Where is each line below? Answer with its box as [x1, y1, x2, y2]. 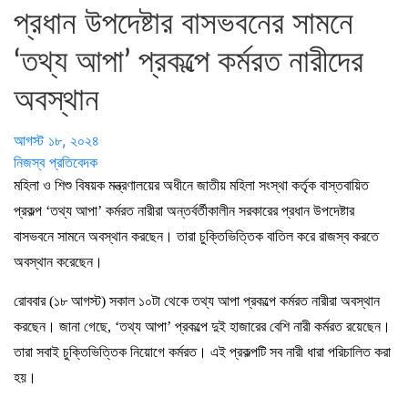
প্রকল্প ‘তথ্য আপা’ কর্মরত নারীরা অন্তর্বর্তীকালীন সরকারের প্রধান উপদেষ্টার [14, 202, 354, 219]
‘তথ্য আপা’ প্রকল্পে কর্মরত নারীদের [14, 46, 363, 78]
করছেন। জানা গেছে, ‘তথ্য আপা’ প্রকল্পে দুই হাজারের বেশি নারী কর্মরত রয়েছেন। [14, 318, 391, 334]
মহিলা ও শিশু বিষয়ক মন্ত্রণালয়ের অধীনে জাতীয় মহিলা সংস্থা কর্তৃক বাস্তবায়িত [14, 177, 369, 193]
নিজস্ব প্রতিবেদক [14, 152, 97, 171]
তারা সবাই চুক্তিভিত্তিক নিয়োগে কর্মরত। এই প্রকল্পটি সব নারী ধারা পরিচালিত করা [14, 343, 391, 360]
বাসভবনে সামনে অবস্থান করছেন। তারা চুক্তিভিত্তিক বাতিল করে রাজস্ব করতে [14, 228, 379, 244]
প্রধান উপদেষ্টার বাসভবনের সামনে [14, 7, 353, 40]
